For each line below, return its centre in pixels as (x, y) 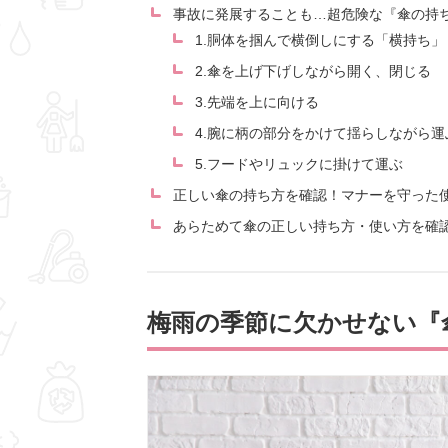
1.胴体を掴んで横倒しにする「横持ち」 (320, 40)
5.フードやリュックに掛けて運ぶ (299, 164)
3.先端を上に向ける (257, 102)
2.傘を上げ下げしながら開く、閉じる (313, 71)
